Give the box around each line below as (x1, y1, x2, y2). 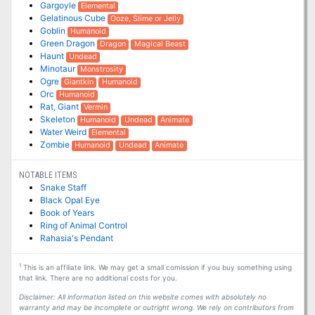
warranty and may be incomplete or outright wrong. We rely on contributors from (18, 303, 294, 312)
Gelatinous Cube (39, 13, 108, 24)
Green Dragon (39, 38, 97, 49)
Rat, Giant (39, 101, 81, 112)
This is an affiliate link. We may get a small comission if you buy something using (20, 263, 292, 272)
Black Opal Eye (39, 195, 100, 206)
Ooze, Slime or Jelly (110, 14, 181, 24)
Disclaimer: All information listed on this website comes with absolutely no (18, 292, 266, 302)
